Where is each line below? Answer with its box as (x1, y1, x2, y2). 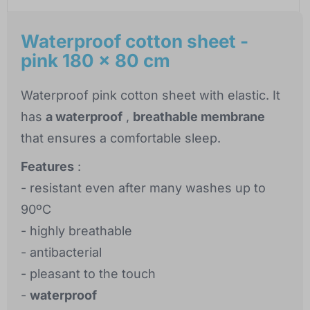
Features (21, 159, 74, 174)
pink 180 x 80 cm (21, 50, 170, 72)
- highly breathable (21, 224, 132, 239)
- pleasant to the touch (21, 266, 156, 282)
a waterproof (46, 109, 122, 125)
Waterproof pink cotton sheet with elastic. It (21, 88, 280, 103)
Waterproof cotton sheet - (21, 30, 248, 53)
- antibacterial (21, 245, 102, 260)
